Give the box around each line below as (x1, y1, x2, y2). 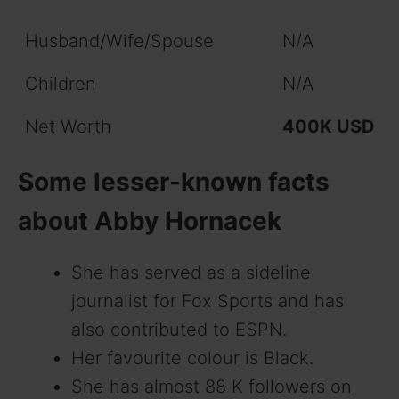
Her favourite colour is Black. (71, 346, 313, 369)
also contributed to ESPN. (71, 318, 287, 340)
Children (25, 72, 96, 94)
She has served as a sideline (71, 261, 311, 283)
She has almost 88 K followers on (71, 375, 352, 397)
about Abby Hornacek (18, 205, 281, 236)
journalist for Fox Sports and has (71, 289, 344, 312)
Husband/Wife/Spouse (25, 29, 214, 52)
